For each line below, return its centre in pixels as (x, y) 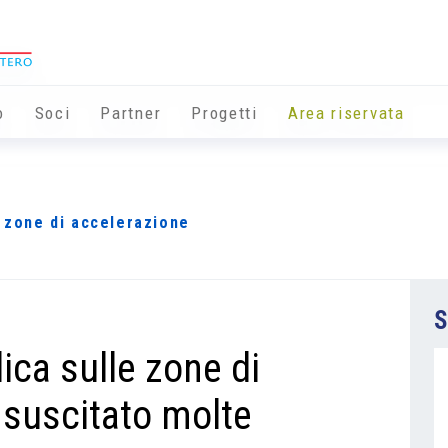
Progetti (224, 113)
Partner (131, 113)
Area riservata (346, 113)
